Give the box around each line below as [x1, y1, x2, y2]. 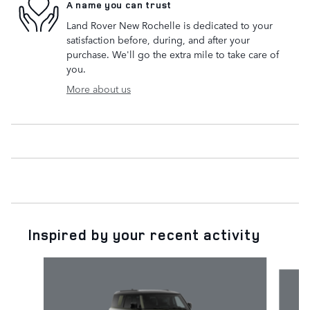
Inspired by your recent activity [28, 224, 260, 244]
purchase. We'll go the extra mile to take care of [66, 46, 279, 61]
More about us [66, 81, 131, 95]
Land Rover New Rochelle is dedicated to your [66, 17, 273, 32]
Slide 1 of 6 [10, 256, 62, 271]
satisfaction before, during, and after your [66, 32, 250, 46]
